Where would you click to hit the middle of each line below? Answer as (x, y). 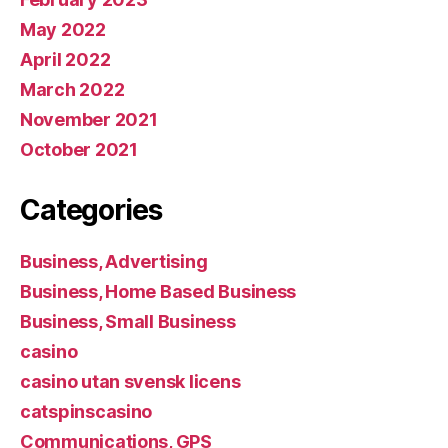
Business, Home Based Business (158, 291)
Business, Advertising (114, 261)
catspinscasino (86, 411)
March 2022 (72, 89)
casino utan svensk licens (130, 381)
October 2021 (79, 149)
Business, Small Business (128, 321)
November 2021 (89, 119)
